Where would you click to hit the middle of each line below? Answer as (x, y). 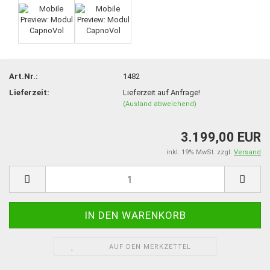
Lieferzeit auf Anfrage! (162, 92)
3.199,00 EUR (221, 137)
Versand (247, 152)
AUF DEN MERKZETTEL (150, 247)
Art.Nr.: (24, 76)
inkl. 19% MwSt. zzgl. (200, 152)
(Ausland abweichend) (160, 104)
